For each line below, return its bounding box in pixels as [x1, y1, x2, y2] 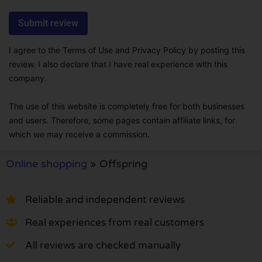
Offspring [99, 157, 147, 171]
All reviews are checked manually [25, 239, 181, 251]
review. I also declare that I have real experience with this [9, 59, 227, 70]
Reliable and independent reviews [25, 193, 185, 206]
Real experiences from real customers [25, 216, 204, 229]
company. [9, 73, 47, 84]
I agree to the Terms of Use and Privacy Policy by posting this [9, 45, 245, 56]
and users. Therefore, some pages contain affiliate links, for [9, 115, 235, 126]
